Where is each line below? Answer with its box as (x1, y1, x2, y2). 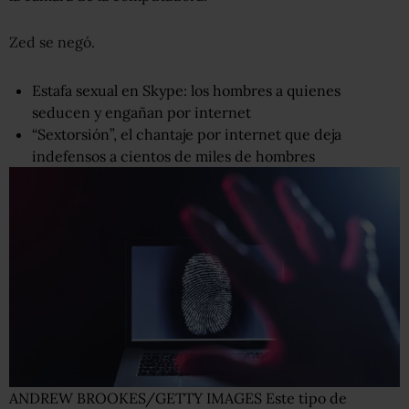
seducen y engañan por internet (32, 103, 251, 122)
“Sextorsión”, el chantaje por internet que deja (32, 125, 341, 144)
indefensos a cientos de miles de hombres (32, 147, 315, 166)
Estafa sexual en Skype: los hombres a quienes (32, 81, 341, 100)
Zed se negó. (9, 33, 95, 52)
